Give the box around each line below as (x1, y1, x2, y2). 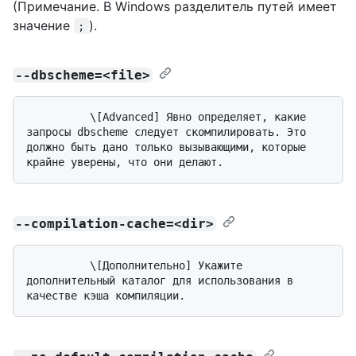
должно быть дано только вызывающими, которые (26, 140, 306, 153)
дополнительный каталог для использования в (26, 273, 293, 287)
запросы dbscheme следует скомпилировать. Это (26, 125, 306, 138)
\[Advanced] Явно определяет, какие (26, 110, 90, 123)
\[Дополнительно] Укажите (26, 258, 90, 272)
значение (13, 17, 74, 33)
